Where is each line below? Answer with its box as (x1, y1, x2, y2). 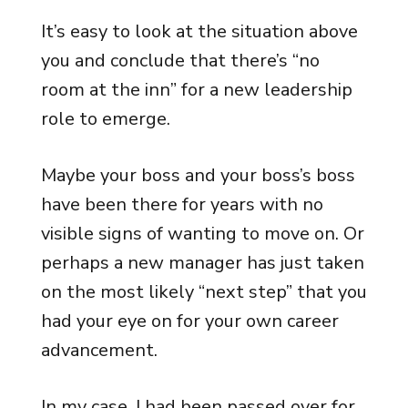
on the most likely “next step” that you (40, 280, 367, 304)
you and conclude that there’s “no (40, 48, 320, 73)
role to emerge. (40, 107, 170, 131)
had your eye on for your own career (40, 309, 339, 333)
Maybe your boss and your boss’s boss (40, 163, 355, 188)
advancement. (40, 338, 158, 362)
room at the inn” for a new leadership (40, 77, 352, 102)
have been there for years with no (40, 192, 323, 217)
